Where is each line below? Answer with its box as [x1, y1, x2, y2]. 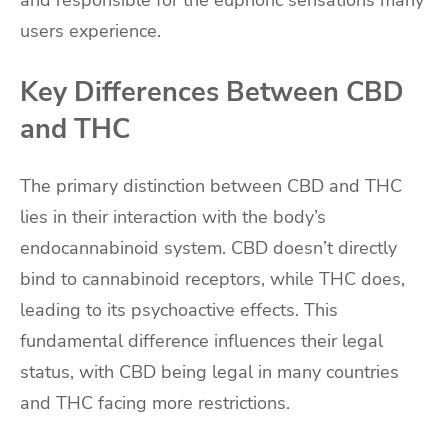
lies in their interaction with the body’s [20, 204, 326, 229]
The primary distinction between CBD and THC [20, 173, 402, 198]
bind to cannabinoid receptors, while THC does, [20, 266, 405, 291]
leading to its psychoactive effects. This [20, 297, 338, 322]
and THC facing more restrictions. [20, 390, 290, 415]
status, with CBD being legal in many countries [20, 359, 399, 384]
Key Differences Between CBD [20, 74, 404, 111]
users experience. [20, 19, 161, 44]
